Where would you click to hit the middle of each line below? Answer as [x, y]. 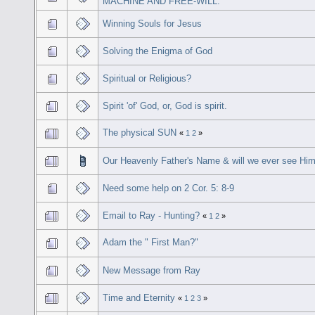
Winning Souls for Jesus [153, 23]
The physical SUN [140, 132]
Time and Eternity [139, 297]
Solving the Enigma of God [158, 51]
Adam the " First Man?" [151, 242]
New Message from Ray [152, 270]
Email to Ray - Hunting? [152, 215]
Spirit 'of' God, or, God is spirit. [165, 105]
